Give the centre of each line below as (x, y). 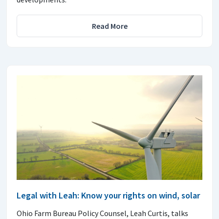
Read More (109, 26)
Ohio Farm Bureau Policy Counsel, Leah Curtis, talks (102, 213)
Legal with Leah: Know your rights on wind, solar (108, 195)
